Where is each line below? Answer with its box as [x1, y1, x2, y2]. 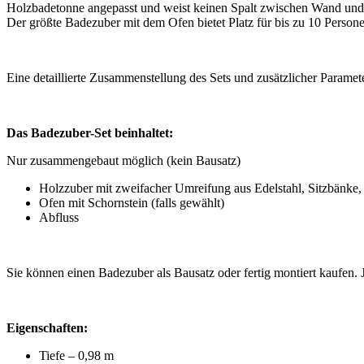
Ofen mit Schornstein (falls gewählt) [39, 195, 224, 210]
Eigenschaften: [6, 320, 88, 335]
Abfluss [39, 210, 79, 224]
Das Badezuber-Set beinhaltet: [6, 125, 173, 140]
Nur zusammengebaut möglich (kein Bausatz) [6, 153, 240, 167]
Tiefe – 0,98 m [39, 348, 114, 362]
